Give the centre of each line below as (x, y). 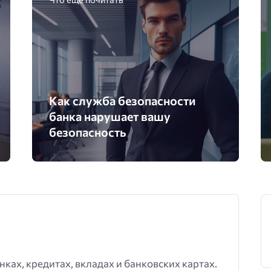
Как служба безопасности (122, 100)
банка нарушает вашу (110, 116)
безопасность (88, 132)
